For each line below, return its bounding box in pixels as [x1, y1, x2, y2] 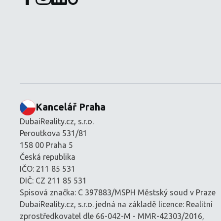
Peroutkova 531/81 [20, 128, 87, 138]
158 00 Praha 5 [20, 140, 73, 149]
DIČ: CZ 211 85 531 [20, 176, 87, 185]
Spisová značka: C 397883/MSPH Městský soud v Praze [20, 187, 216, 197]
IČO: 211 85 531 [20, 164, 75, 173]
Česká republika [20, 152, 75, 161]
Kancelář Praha [36, 101, 106, 112]
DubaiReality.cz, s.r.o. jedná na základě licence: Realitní [20, 199, 213, 209]
